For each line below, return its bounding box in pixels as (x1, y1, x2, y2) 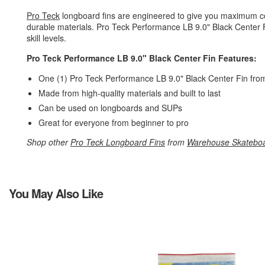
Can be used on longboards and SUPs (38, 102, 182, 114)
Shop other (27, 136, 70, 148)
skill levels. (27, 32, 66, 44)
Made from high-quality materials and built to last (38, 87, 221, 99)
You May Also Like (9, 185, 103, 202)
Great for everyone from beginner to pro (38, 117, 191, 128)
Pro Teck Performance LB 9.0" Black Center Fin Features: (27, 52, 257, 64)
